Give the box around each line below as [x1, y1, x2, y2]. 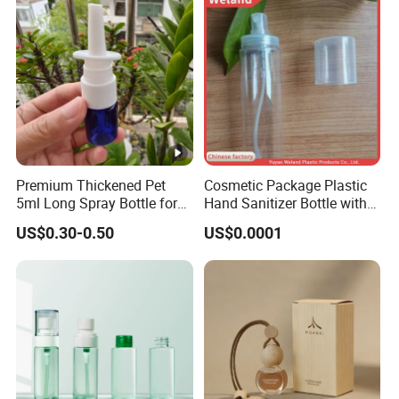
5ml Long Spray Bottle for [16, 192, 178, 213]
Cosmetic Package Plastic [203, 175, 367, 195]
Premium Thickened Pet [16, 175, 167, 195]
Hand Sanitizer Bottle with [203, 192, 367, 213]
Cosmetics [16, 210, 83, 231]
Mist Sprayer [203, 210, 283, 231]
